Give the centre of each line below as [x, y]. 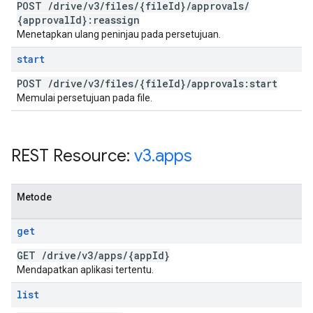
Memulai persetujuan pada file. [85, 98]
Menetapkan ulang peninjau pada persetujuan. [119, 34]
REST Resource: [73, 156]
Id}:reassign [105, 20]
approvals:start [234, 83]
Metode [34, 197]
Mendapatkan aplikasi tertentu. [85, 270]
